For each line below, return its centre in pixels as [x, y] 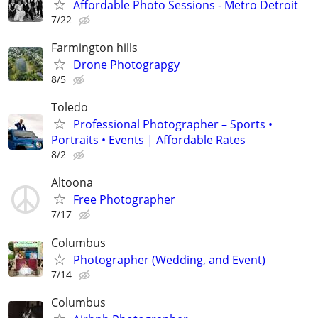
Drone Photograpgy [126, 65]
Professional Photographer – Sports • [173, 125]
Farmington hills [94, 48]
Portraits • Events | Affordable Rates [148, 140]
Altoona [72, 183]
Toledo [70, 108]
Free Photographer [124, 200]
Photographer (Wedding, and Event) [169, 259]
